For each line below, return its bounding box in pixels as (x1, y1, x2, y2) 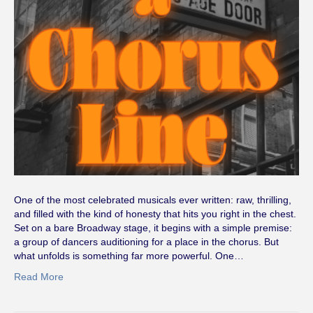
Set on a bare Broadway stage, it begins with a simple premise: (14, 221, 292, 233)
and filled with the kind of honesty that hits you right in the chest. (14, 208, 296, 219)
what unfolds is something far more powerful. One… (14, 249, 244, 261)
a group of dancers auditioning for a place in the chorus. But (14, 235, 279, 247)
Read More (14, 270, 64, 282)
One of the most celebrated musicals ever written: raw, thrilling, (14, 194, 291, 205)
